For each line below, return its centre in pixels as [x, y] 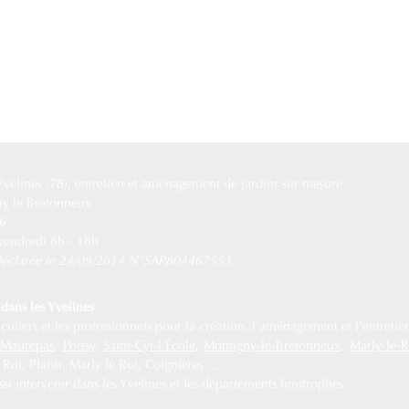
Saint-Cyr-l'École [149, 347]
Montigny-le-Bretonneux [273, 347]
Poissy [79, 347]
